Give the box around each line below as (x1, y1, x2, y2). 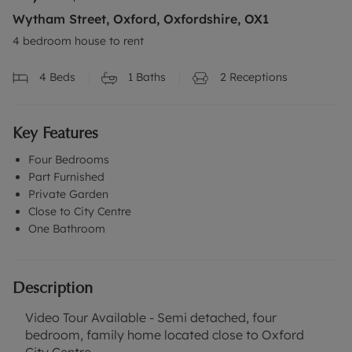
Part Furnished (28, 170, 104, 185)
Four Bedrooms (28, 152, 109, 167)
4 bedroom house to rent (13, 34, 144, 48)
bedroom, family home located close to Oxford (25, 327, 304, 343)
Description (13, 277, 93, 299)
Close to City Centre (28, 204, 131, 219)
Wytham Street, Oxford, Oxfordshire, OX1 (13, 11, 269, 27)
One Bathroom (28, 222, 105, 236)
